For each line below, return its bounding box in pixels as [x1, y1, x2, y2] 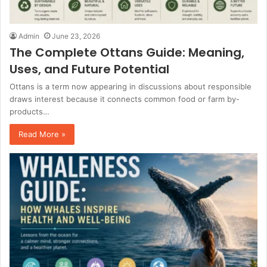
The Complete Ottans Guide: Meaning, [10, 44, 244, 61]
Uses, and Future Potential [10, 60, 169, 77]
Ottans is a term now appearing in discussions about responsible [10, 81, 252, 91]
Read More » [18, 129, 66, 139]
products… [10, 106, 49, 116]
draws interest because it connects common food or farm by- [10, 94, 240, 104]
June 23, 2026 [52, 31, 100, 41]
